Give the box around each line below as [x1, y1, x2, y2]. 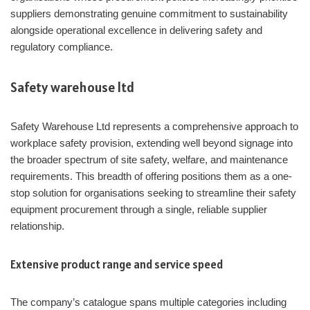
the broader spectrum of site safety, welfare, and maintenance [10, 154, 288, 166]
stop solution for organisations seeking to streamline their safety [10, 187, 296, 199]
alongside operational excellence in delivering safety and [10, 24, 262, 37]
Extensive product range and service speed [10, 257, 223, 273]
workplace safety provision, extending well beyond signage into [10, 137, 293, 149]
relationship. [10, 220, 64, 232]
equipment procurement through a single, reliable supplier [10, 203, 267, 216]
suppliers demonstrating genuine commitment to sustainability [10, 8, 288, 20]
